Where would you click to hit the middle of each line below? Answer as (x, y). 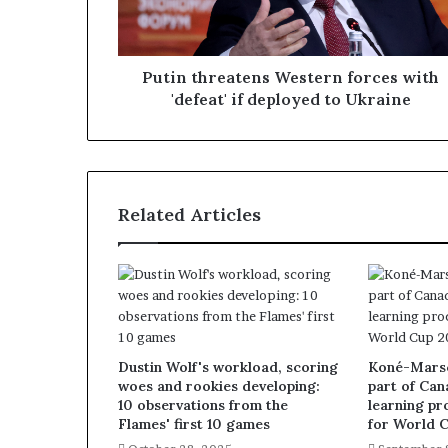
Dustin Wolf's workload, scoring (228, 367)
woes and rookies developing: (219, 386)
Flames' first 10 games (194, 424)
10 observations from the (203, 405)
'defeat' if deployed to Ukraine (290, 99)
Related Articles (189, 214)
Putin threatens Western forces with (290, 77)
